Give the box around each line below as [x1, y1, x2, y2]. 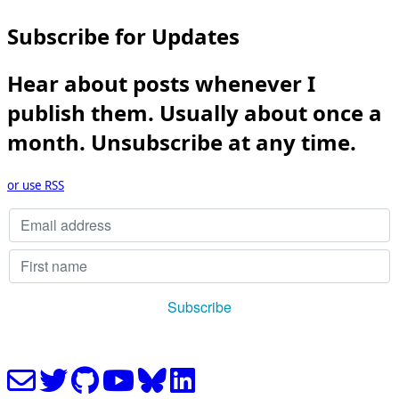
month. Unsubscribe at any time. [7, 126, 356, 157]
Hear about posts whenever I [7, 68, 315, 98]
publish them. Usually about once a [7, 97, 382, 127]
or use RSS [7, 176, 64, 193]
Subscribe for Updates [7, 20, 240, 51]
